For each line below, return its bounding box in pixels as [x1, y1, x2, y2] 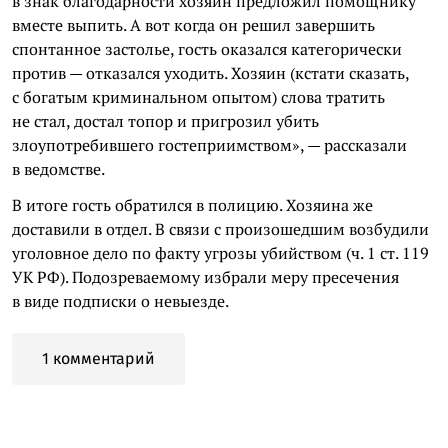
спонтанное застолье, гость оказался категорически [12, 37, 402, 60]
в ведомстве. [12, 157, 105, 180]
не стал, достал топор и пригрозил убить [12, 109, 319, 132]
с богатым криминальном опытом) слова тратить [12, 85, 385, 108]
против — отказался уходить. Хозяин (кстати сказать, [12, 61, 409, 84]
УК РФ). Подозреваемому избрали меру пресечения [12, 265, 399, 288]
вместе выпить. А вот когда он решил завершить [12, 13, 375, 36]
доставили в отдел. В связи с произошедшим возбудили [12, 217, 429, 240]
